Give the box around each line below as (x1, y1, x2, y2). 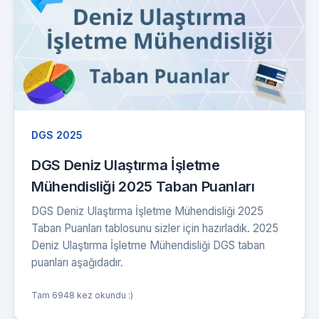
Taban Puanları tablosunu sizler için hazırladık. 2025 (31, 221, 278, 235)
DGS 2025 (31, 128, 83, 141)
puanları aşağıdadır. (31, 255, 123, 269)
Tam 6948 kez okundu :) (31, 289, 133, 300)
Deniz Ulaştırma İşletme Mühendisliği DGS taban (31, 238, 265, 252)
